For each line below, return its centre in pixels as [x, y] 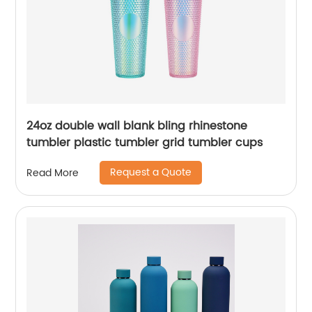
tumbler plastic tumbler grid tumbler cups [145, 143]
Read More [53, 173]
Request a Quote [151, 172]
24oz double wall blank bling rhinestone [137, 126]
